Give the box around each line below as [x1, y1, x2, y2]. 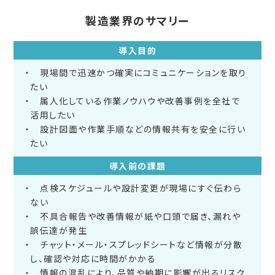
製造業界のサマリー [85, 12, 190, 29]
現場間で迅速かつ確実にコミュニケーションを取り [30, 66, 247, 79]
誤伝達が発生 [30, 224, 88, 237]
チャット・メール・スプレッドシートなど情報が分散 [30, 238, 243, 251]
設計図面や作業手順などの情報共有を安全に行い [30, 123, 246, 136]
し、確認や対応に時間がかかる [30, 252, 157, 265]
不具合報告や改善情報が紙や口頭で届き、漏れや [30, 210, 241, 223]
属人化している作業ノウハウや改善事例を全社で [30, 95, 241, 107]
